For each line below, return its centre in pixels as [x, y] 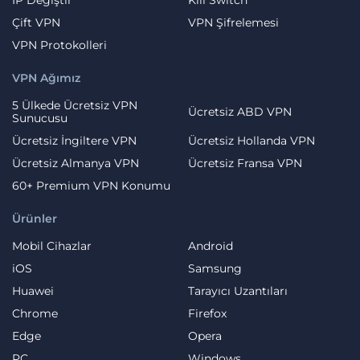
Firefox [207, 313]
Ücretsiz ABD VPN [240, 111]
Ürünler [35, 218]
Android [211, 245]
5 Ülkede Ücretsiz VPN [75, 105]
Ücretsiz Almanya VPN [76, 163]
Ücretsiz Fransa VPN [245, 163]
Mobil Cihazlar [52, 245]
